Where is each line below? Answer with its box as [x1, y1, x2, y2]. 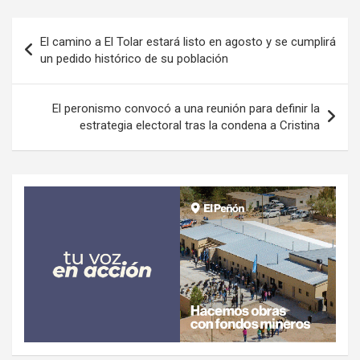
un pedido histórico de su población [40, 51, 228, 67]
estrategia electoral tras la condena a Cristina [80, 118, 320, 133]
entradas [11, 69, 93, 93]
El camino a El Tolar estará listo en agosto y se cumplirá [40, 35, 336, 50]
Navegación [11, 18, 118, 42]
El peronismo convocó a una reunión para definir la [52, 101, 320, 117]
